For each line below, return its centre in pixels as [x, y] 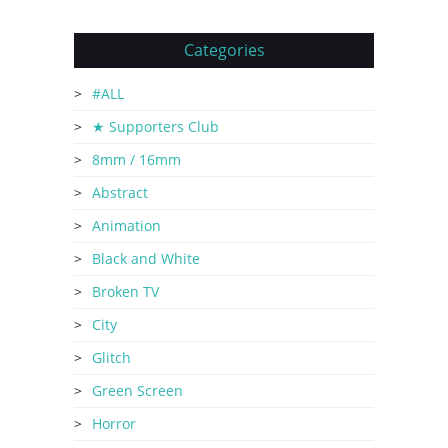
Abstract [120, 192]
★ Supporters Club [155, 126]
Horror [114, 423]
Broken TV [125, 291]
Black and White [146, 258]
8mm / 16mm [136, 159]
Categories [224, 50]
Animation [126, 225]
